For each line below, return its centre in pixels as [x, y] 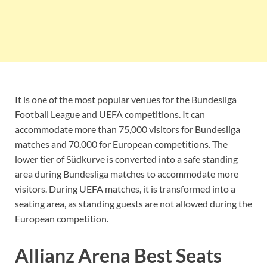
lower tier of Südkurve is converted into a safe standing [126, 159]
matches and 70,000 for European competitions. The [121, 144]
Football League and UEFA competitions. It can [110, 114]
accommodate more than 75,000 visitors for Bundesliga [128, 129]
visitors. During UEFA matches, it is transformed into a [125, 188]
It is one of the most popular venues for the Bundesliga [126, 99]
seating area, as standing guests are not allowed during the [133, 203]
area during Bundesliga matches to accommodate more [127, 173]
